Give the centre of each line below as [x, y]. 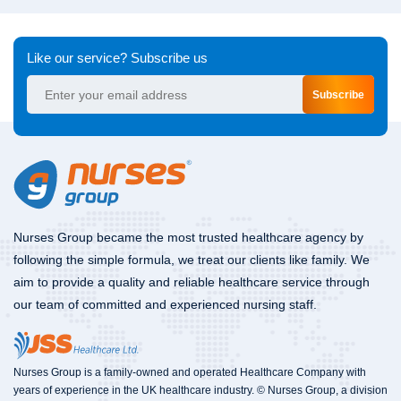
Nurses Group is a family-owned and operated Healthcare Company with [190, 372]
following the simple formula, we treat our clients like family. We [192, 260]
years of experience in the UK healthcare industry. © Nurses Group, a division [200, 390]
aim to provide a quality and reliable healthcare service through [192, 282]
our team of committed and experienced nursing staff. [165, 305]
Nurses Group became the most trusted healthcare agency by [188, 238]
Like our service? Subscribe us [117, 58]
